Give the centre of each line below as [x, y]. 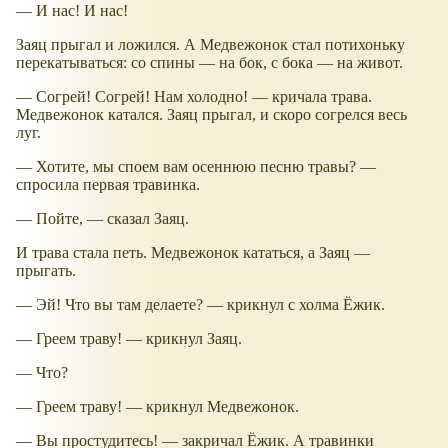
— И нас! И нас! [72, 11]
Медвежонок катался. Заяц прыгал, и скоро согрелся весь [211, 115]
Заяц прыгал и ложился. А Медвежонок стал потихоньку [210, 45]
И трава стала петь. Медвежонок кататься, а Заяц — [193, 253]
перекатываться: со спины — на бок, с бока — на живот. [209, 63]
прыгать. [46, 271]
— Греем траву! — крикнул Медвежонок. [157, 407]
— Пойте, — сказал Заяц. [102, 219]
